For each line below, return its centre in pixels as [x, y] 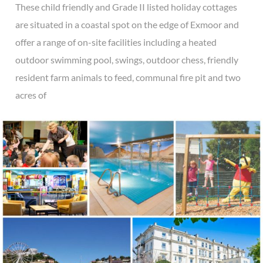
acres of [31, 95]
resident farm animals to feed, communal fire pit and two [128, 77]
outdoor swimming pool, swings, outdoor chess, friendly [127, 60]
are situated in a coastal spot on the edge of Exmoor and [127, 25]
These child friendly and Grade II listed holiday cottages [126, 7]
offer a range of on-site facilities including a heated [116, 42]
